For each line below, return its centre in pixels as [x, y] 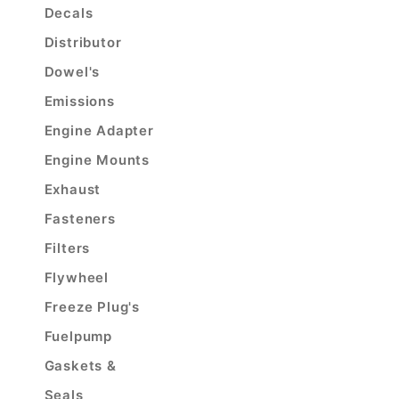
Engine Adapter [99, 130]
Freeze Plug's [92, 307]
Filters [67, 248]
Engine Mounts [97, 160]
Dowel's [72, 72]
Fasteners [80, 219]
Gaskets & [80, 366]
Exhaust [73, 189]
